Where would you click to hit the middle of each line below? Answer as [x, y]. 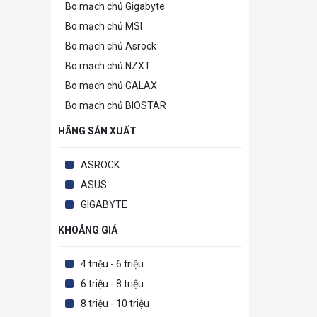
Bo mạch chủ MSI [104, 27]
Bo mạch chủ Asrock [111, 46]
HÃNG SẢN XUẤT [97, 131]
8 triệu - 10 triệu [115, 304]
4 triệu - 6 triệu [112, 264]
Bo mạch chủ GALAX [111, 86]
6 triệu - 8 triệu [112, 284]
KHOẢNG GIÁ [88, 230]
